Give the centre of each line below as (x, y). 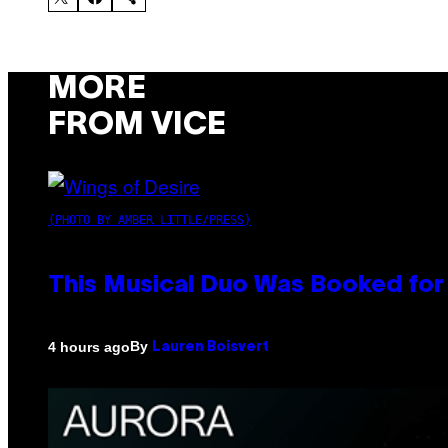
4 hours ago (89, 346)
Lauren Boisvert (210, 348)
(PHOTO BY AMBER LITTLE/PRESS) (149, 220)
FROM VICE (137, 126)
